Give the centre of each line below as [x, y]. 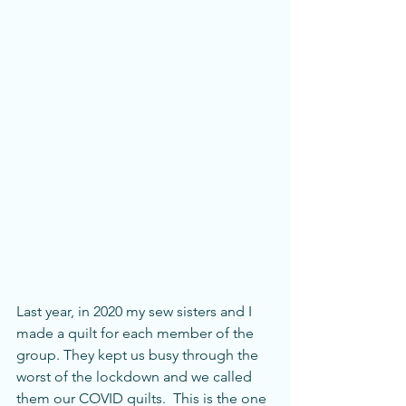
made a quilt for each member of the [137, 333]
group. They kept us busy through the [139, 354]
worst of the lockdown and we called [136, 376]
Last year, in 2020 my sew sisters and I [136, 311]
